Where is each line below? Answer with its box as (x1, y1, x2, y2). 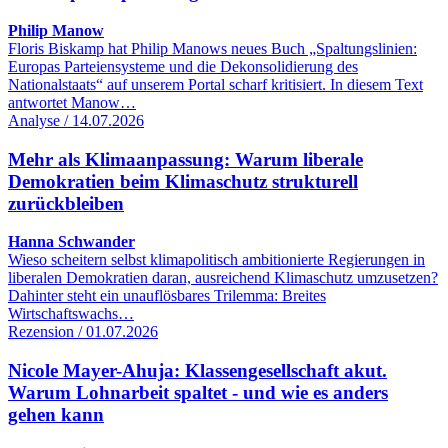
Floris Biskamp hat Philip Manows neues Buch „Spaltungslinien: (8, 40, 417, 57)
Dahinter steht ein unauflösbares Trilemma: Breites (8, 287, 326, 305)
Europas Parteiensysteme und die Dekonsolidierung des (8, 58, 358, 75)
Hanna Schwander (8, 233, 135, 251)
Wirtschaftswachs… (8, 305, 134, 323)
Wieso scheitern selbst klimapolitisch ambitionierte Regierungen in (8, 251, 425, 269)
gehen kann (8, 404, 104, 426)
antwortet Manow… (8, 94, 136, 111)
